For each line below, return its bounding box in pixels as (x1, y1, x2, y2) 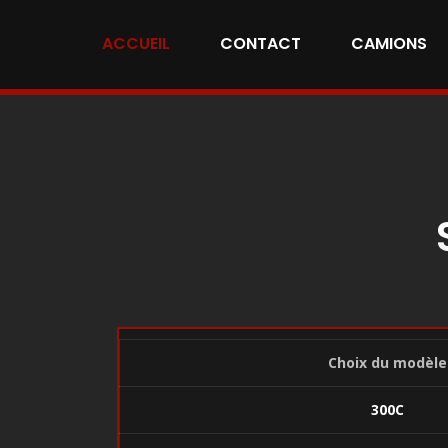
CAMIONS (351, 32, 427, 55)
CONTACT (220, 32, 301, 55)
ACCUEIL (102, 32, 170, 55)
